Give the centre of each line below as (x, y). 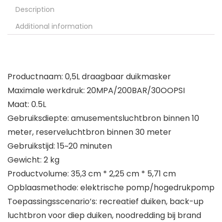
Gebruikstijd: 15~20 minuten (60, 146)
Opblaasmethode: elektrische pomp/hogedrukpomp (111, 188)
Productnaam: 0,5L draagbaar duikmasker (89, 77)
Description (35, 10)
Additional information (54, 27)
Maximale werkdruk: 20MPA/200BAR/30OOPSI (96, 91)
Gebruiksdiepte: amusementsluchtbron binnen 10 (103, 118)
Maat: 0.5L (27, 105)
